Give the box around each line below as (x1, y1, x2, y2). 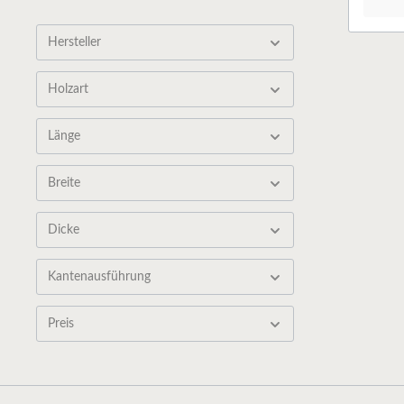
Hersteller (48, 36, 101, 49)
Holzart (48, 83, 88, 96)
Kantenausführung (48, 271, 151, 283)
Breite (48, 177, 80, 189)
